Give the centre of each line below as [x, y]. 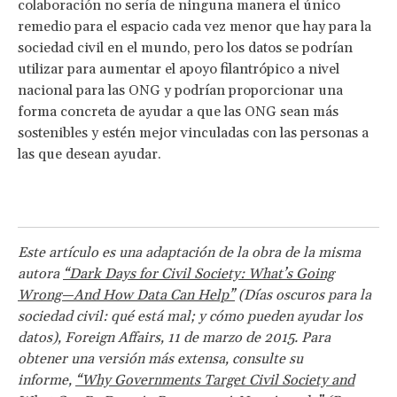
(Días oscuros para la [303, 295]
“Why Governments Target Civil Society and [215, 380]
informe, [47, 380]
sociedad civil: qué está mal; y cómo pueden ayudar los [190, 316]
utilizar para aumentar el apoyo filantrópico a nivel [179, 69]
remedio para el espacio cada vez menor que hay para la [195, 26]
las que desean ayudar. [90, 154]
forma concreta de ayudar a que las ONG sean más [178, 111]
